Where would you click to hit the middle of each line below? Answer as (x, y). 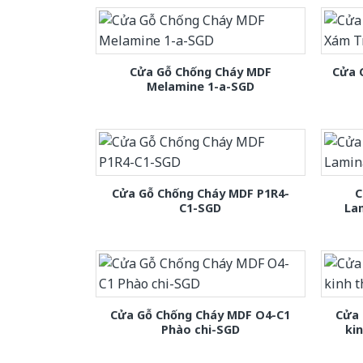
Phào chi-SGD (200, 329)
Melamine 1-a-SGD (200, 86)
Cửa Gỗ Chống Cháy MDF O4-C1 (201, 314)
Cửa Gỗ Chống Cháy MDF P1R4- (200, 193)
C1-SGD (201, 207)
